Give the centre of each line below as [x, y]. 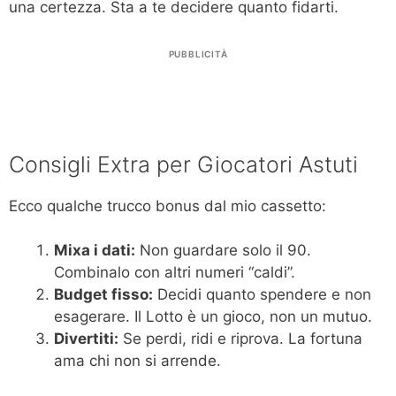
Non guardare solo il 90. [223, 251]
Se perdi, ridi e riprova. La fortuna [240, 339]
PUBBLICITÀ [198, 53]
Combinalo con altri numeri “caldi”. [175, 273]
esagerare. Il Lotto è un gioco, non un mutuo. [213, 317]
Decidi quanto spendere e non [262, 295]
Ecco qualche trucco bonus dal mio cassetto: [168, 206]
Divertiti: [86, 339]
